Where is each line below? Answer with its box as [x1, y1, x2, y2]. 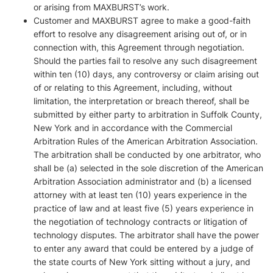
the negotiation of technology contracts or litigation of [34, 216, 247, 227]
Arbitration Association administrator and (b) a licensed [34, 176, 252, 186]
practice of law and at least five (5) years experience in [34, 203, 253, 213]
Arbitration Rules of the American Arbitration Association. [34, 136, 258, 146]
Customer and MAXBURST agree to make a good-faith [34, 15, 250, 26]
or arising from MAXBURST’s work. [34, 2, 169, 12]
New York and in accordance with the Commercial [34, 122, 232, 133]
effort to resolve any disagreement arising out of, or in [34, 29, 247, 39]
